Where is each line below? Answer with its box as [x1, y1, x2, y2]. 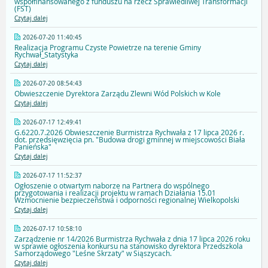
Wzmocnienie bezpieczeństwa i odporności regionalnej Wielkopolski [14, 195, 239, 205]
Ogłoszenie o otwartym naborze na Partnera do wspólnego [14, 181, 209, 191]
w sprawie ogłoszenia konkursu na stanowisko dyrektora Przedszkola [14, 241, 243, 251]
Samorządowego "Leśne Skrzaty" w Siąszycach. [14, 248, 172, 258]
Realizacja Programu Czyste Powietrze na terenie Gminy [14, 42, 201, 53]
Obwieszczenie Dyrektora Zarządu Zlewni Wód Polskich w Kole [14, 89, 221, 99]
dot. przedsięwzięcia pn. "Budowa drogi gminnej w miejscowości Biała [14, 135, 245, 145]
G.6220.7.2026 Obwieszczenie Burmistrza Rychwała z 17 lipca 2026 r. [14, 127, 244, 138]
